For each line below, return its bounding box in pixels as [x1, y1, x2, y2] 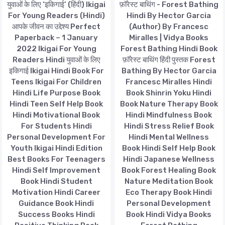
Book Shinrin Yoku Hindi [126, 88, 211, 97]
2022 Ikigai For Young [16, 44, 96, 53]
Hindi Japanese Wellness [123, 154, 214, 164]
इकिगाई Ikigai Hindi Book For [9, 66, 104, 75]
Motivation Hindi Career [12, 187, 100, 197]
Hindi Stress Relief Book [124, 121, 214, 131]
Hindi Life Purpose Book [12, 88, 100, 97]
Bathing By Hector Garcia [121, 66, 216, 75]
